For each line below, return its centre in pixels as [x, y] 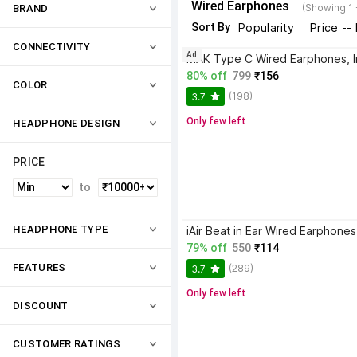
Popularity [266, 27]
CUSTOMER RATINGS [67, 344]
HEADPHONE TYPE [61, 229]
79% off [207, 248]
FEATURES [39, 267]
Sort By [211, 27]
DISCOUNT [41, 306]
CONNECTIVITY [52, 47]
